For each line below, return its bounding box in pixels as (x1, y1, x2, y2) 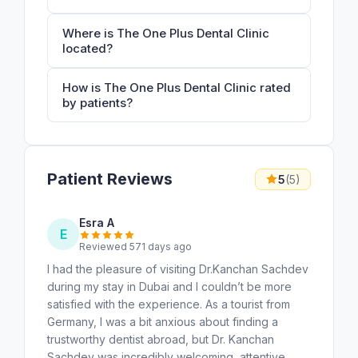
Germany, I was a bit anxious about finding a (47, 314, 278, 328)
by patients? (62, 94, 133, 110)
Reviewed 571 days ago (79, 240, 192, 253)
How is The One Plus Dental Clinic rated (62, 79, 291, 95)
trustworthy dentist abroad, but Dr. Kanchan (47, 332, 274, 346)
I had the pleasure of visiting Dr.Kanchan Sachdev (47, 261, 308, 276)
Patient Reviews (47, 169, 173, 189)
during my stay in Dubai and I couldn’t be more (47, 279, 292, 293)
